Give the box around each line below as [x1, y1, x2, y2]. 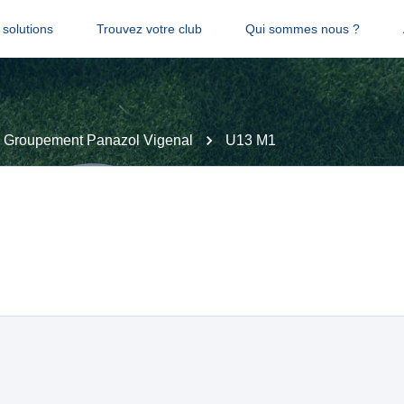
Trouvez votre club [96, 22, 202, 36]
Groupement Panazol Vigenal [4, 133, 193, 148]
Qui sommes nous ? [244, 22, 360, 36]
